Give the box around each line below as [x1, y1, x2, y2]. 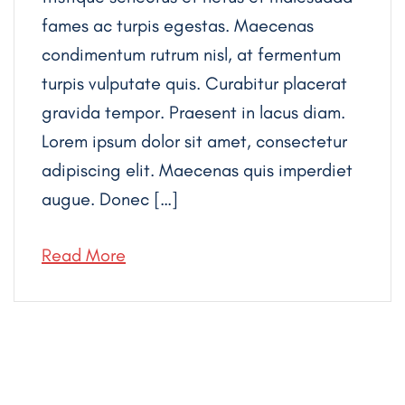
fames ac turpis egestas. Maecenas [42, 14, 314, 36]
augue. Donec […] [42, 187, 178, 210]
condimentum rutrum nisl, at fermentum [42, 42, 341, 65]
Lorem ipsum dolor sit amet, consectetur [42, 129, 347, 152]
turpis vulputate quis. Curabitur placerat [42, 71, 347, 94]
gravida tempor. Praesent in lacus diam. [42, 100, 345, 123]
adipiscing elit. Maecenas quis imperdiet [42, 158, 353, 181]
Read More [42, 243, 126, 266]
